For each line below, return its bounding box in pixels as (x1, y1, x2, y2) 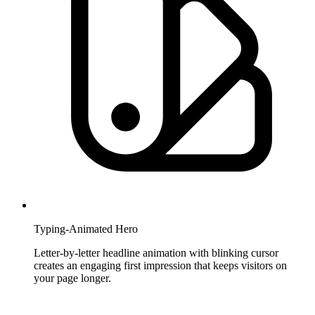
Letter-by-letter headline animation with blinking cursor (34, 247, 278, 259)
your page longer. (34, 272, 111, 285)
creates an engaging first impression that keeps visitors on (34, 259, 287, 272)
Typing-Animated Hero (34, 223, 138, 236)
